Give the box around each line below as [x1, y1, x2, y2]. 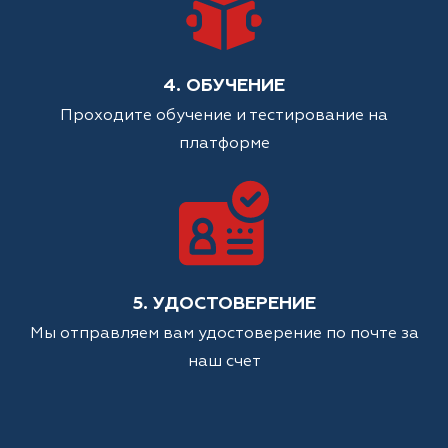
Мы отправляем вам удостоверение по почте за [29, 326, 419, 343]
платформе [178, 136, 270, 153]
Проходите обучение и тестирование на [60, 108, 388, 125]
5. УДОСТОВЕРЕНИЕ [132, 295, 316, 314]
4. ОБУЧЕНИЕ [163, 77, 285, 96]
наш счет [187, 354, 261, 371]
